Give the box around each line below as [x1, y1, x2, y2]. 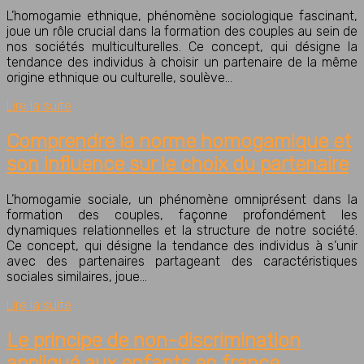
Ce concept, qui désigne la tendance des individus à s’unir [6, 238, 357, 254]
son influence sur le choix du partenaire [6, 153, 349, 176]
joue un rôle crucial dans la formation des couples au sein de [6, 24, 357, 40]
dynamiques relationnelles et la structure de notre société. [6, 223, 357, 239]
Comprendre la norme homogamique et [6, 130, 351, 154]
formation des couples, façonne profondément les [6, 207, 357, 223]
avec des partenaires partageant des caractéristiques [6, 253, 357, 270]
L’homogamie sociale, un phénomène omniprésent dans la [6, 192, 357, 208]
